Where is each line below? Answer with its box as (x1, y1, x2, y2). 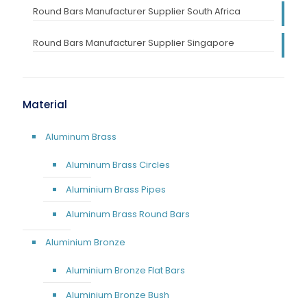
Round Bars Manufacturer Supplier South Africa (33, 4, 241, 18)
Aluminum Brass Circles (66, 158, 170, 171)
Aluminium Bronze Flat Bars (66, 263, 185, 277)
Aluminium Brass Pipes (66, 182, 166, 196)
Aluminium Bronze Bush (66, 288, 169, 302)
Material (23, 97, 67, 112)
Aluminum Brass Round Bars (66, 207, 190, 221)
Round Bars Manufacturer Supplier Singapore (33, 36, 234, 49)
